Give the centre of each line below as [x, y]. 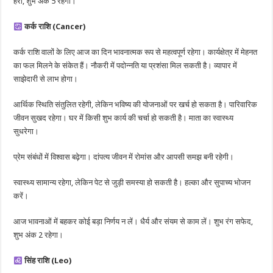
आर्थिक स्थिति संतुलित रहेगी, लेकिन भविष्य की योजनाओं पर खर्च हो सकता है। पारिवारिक [136, 105]
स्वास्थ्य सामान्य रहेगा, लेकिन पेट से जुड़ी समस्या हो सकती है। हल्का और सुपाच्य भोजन [132, 183]
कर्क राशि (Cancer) [55, 27]
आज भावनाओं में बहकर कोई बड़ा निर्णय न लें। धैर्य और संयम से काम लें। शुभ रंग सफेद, [133, 222]
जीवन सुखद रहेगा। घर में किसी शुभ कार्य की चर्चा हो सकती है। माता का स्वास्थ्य [124, 118]
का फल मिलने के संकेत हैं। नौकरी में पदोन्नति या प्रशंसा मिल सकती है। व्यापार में [126, 66]
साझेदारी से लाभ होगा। [46, 79]
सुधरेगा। [27, 132]
